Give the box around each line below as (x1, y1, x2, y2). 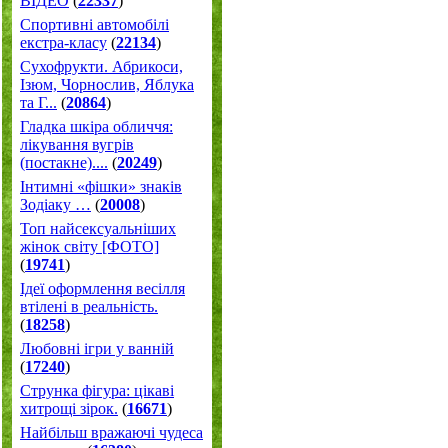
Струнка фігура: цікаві (20, 382, 174, 399)
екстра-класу (20, 34, 107, 51)
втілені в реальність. (20, 298, 158, 315)
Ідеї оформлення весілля (20, 280, 185, 297)
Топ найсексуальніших (20, 220, 176, 237)
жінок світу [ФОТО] (20, 238, 159, 255)
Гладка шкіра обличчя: (20, 118, 173, 135)
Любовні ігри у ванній (20, 340, 174, 357)
